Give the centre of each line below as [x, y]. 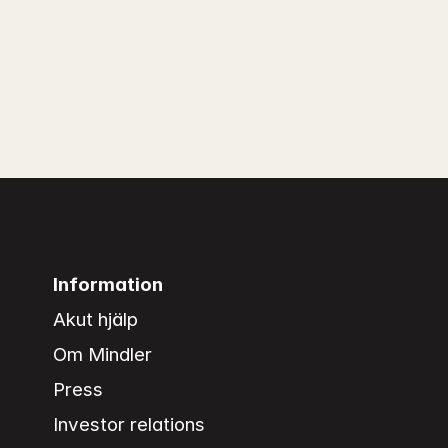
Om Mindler [103, 355]
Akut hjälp [96, 320]
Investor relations [129, 425]
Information [108, 284]
